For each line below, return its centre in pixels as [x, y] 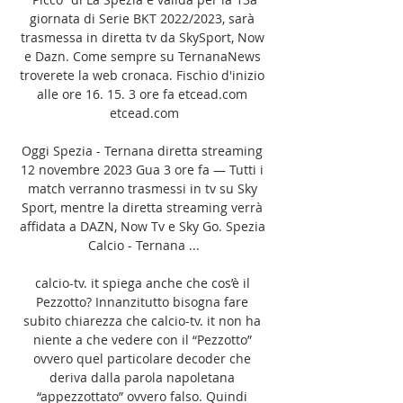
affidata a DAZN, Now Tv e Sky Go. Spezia [142, 226]
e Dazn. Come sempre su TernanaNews [142, 56]
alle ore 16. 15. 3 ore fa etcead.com [142, 94]
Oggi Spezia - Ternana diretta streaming [142, 150]
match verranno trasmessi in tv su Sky [142, 188]
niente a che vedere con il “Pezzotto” [142, 339]
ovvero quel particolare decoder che [142, 358]
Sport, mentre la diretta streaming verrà [142, 207]
